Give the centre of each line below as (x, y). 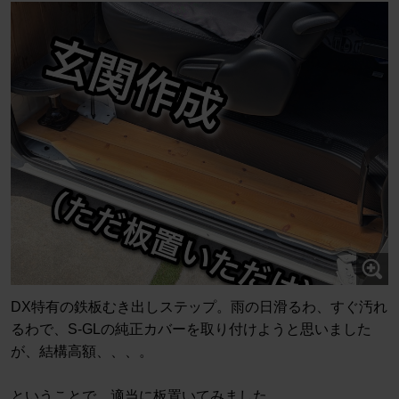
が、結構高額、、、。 (82, 352)
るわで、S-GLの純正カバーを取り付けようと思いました (191, 330)
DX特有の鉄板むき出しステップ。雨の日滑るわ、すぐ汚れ (199, 307)
